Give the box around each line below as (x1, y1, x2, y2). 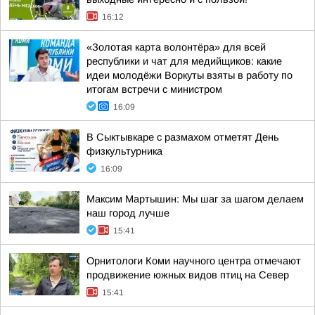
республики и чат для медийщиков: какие (86, 56, 282, 67)
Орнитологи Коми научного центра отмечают (86, 255, 301, 266)
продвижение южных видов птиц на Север (86, 269, 289, 281)
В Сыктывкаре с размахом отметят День (86, 131, 279, 143)
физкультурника (86, 146, 162, 157)
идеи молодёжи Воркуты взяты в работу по (86, 70, 292, 81)
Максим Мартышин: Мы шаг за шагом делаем (86, 193, 304, 205)
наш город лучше (86, 207, 169, 219)
